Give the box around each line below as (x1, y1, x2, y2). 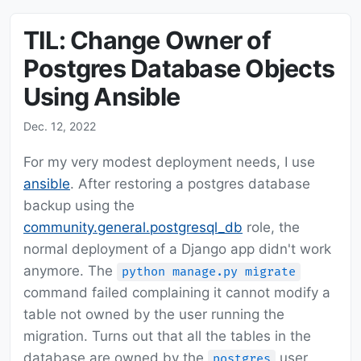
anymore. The (23, 263, 117, 280)
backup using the (23, 197, 135, 214)
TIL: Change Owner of (23, 26, 271, 56)
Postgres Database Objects (23, 54, 334, 84)
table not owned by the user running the (23, 306, 284, 323)
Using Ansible (23, 82, 180, 112)
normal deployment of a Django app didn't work (23, 241, 331, 258)
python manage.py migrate (122, 264, 296, 280)
